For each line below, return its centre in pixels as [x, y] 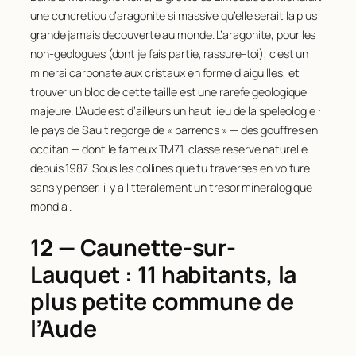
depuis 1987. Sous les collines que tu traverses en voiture [170, 168]
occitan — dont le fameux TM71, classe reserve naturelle [169, 149]
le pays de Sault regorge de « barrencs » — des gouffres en [174, 130]
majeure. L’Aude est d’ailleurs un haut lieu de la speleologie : [176, 110]
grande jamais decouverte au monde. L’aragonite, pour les [173, 34]
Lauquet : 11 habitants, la [164, 275]
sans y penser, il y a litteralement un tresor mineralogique [172, 187]
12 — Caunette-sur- [133, 248]
